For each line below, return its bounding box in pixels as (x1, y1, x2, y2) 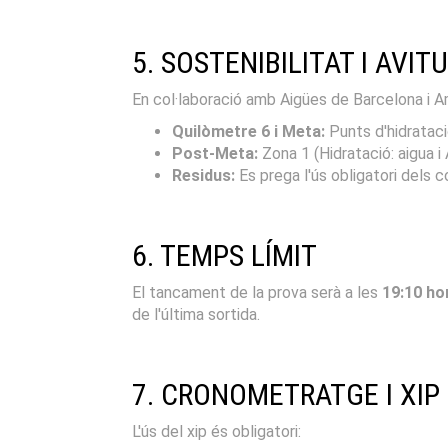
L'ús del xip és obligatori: (132, 421, 301, 441)
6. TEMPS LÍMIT (132, 237, 317, 273)
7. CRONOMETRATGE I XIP (132, 376, 440, 412)
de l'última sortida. (132, 304, 260, 324)
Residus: (172, 165, 235, 185)
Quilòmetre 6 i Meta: (172, 121, 325, 141)
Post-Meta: (172, 143, 258, 163)
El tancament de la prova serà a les (132, 282, 382, 302)
